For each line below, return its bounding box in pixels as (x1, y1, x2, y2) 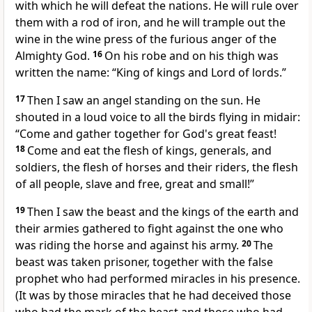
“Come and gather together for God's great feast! (15, 126, 276, 142)
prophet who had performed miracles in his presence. (15, 271, 300, 287)
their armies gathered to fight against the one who (15, 221, 283, 237)
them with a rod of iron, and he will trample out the (15, 15, 286, 31)
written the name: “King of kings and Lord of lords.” (15, 65, 286, 81)
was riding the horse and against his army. (15, 237, 242, 253)
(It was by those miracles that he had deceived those (15, 288, 291, 304)
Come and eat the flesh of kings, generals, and (27, 143, 272, 159)
